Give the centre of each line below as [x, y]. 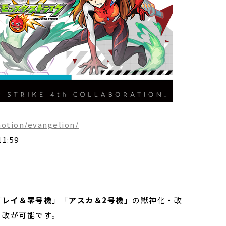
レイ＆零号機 [27, 200]
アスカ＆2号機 [96, 200]
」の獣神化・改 [153, 200]
